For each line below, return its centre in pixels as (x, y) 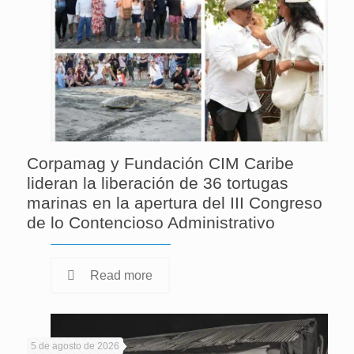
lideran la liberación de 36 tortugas (157, 183)
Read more (121, 276)
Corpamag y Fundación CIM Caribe (160, 164)
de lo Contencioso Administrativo (151, 223)
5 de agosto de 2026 (75, 346)
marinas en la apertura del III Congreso (174, 203)
